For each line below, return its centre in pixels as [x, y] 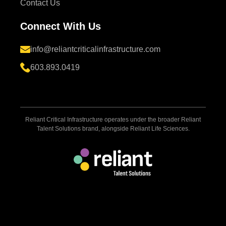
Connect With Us [61, 26]
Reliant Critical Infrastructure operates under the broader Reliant [113, 119]
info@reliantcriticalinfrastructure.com [95, 49]
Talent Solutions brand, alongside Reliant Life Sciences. [113, 128]
